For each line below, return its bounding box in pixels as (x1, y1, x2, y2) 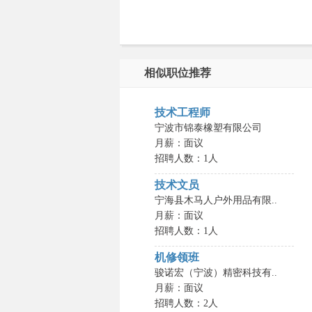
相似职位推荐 (144, 67, 211, 79)
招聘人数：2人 (155, 298, 218, 309)
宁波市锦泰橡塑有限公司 (155, 123, 262, 133)
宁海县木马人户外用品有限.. (155, 195, 277, 205)
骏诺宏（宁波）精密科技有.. (155, 267, 277, 278)
